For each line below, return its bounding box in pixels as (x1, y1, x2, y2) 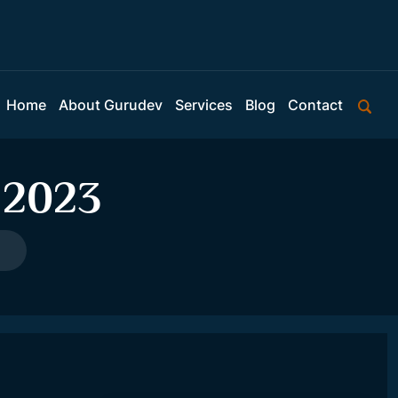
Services (175, 96, 234, 114)
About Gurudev (59, 96, 163, 114)
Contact (288, 96, 344, 114)
